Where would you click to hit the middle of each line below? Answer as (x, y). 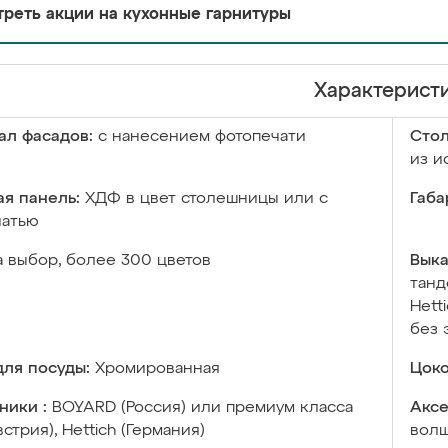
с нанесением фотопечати (202, 137)
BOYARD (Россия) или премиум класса (202, 408)
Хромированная (157, 369)
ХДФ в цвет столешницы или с (206, 199)
